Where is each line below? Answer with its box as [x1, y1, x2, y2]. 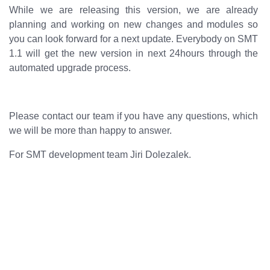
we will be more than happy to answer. [9, 125, 172, 136]
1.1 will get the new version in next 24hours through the [9, 48, 258, 58]
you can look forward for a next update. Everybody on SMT [9, 34, 258, 44]
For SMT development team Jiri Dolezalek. [9, 149, 191, 160]
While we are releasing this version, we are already [9, 5, 258, 15]
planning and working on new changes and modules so [9, 19, 258, 30]
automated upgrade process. [9, 63, 131, 73]
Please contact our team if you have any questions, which [9, 111, 258, 121]
